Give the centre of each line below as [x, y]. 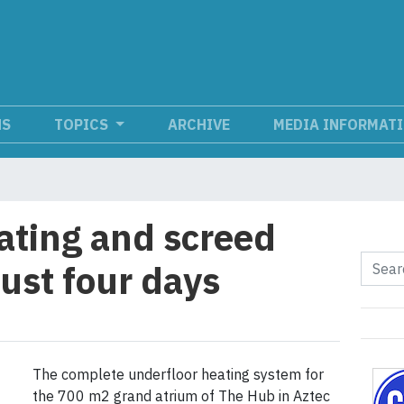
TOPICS [83, 125]
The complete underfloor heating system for [178, 375]
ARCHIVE [199, 125]
